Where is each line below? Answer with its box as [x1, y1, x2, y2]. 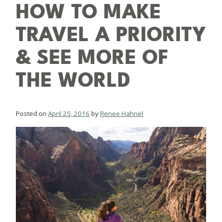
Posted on [16, 109, 48, 118]
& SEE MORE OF [16, 47, 168, 68]
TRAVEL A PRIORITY [16, 24, 206, 46]
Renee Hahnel [100, 109, 143, 118]
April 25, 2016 [48, 109, 90, 118]
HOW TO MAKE [16, 1, 161, 23]
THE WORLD [16, 70, 130, 91]
